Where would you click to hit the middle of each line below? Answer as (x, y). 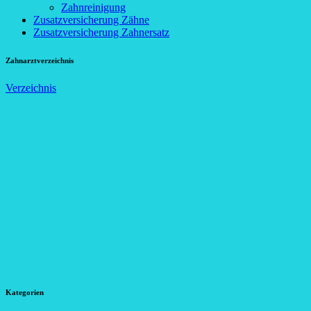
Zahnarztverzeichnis (40, 60)
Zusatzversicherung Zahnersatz (101, 32)
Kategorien (25, 292)
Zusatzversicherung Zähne (91, 19)
